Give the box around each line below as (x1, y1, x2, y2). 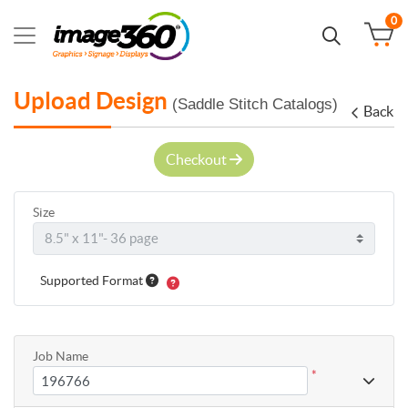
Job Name (33, 348, 88, 363)
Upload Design (14, 87, 172, 114)
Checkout (166, 150, 229, 168)
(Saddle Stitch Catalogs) (172, 95, 338, 113)
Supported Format (40, 272, 146, 288)
